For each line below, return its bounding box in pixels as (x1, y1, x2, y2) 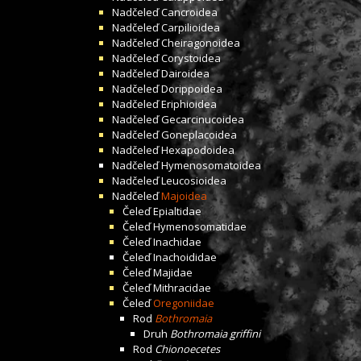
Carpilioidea (161, 20, 220, 35)
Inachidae (153, 234, 201, 249)
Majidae (153, 265, 193, 280)
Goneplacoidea (161, 127, 237, 142)
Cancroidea (161, 5, 218, 19)
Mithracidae (153, 280, 211, 295)
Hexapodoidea (161, 143, 234, 157)
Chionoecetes (155, 342, 220, 356)
